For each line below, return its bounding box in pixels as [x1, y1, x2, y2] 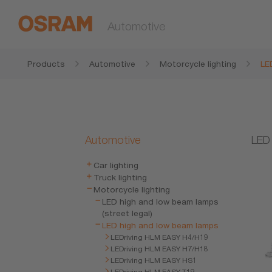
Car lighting [93, 160, 139, 170]
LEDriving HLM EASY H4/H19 [110, 233, 209, 242]
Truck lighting [93, 172, 148, 182]
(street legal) [102, 208, 153, 218]
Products [27, 59, 65, 69]
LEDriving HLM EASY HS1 [110, 256, 197, 265]
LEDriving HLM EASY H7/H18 [110, 244, 209, 253]
